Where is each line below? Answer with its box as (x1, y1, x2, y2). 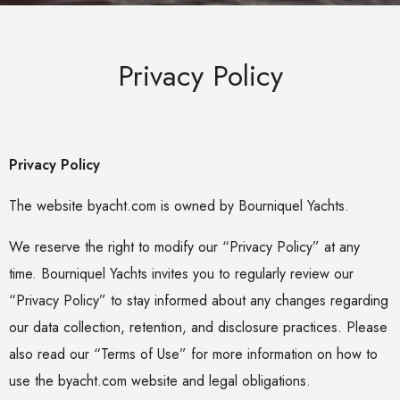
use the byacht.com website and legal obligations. (9, 371, 315, 391)
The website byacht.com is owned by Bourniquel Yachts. (9, 196, 349, 216)
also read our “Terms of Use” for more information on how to (9, 344, 378, 364)
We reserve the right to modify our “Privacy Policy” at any (9, 237, 360, 257)
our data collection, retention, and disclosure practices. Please (9, 317, 387, 337)
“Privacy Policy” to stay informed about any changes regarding (9, 290, 388, 311)
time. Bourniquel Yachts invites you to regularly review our (9, 263, 354, 284)
